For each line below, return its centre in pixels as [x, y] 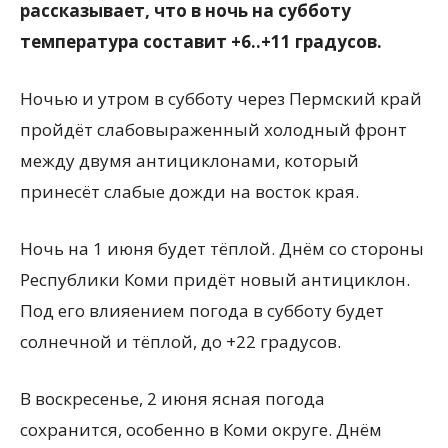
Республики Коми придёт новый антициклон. [215, 279]
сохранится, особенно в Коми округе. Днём [201, 429]
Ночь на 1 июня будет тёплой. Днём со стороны [222, 248]
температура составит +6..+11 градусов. [203, 41]
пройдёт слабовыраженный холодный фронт [213, 129]
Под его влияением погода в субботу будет [202, 310]
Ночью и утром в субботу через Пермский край [221, 98]
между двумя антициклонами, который [189, 160]
